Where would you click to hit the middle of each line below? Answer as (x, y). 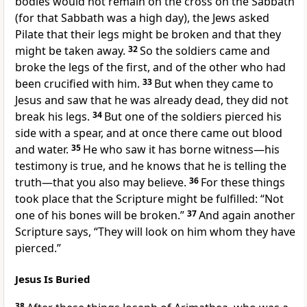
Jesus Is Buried (53, 279)
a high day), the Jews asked (200, 18)
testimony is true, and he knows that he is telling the (151, 166)
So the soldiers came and (205, 51)
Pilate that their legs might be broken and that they (148, 35)
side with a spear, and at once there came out (134, 133)
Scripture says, (54, 232)
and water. (42, 150)
